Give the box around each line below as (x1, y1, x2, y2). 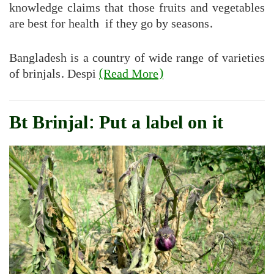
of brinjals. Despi (9, 64, 99, 84)
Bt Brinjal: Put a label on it (9, 108, 223, 138)
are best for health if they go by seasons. (9, 14, 213, 34)
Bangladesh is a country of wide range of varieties (9, 48, 265, 68)
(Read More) (99, 64, 163, 84)
